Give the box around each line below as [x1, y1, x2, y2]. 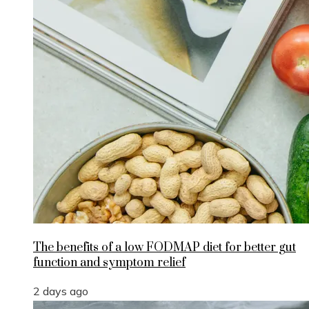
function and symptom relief [33, 255, 186, 271]
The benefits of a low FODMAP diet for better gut [33, 240, 296, 256]
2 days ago [33, 284, 88, 299]
